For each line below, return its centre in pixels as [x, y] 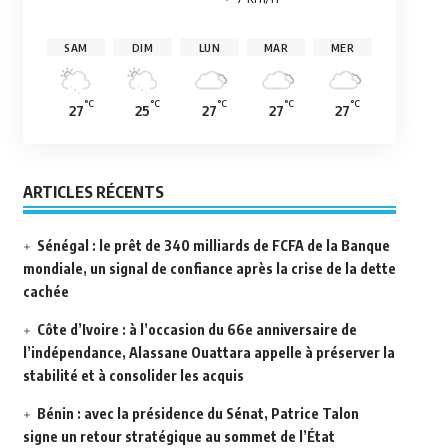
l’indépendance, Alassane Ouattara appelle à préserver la [208, 352]
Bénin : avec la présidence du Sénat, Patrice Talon [197, 413]
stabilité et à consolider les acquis [133, 375]
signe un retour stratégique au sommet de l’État [178, 436]
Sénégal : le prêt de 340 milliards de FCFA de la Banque [213, 245]
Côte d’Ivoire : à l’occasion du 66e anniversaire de [196, 329]
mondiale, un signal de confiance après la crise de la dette [209, 268]
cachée [45, 291]
